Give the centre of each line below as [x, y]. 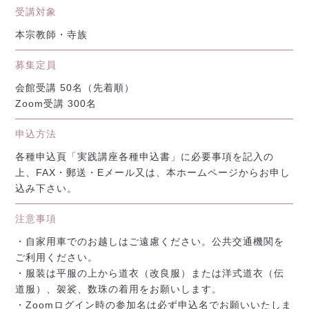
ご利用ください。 [57, 257]
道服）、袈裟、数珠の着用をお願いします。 [119, 289]
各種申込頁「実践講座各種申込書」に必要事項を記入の [145, 157]
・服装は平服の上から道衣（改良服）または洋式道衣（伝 [150, 273]
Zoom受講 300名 [56, 103]
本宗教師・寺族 [52, 34]
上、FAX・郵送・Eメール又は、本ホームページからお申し [153, 172]
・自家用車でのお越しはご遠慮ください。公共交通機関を [150, 241]
